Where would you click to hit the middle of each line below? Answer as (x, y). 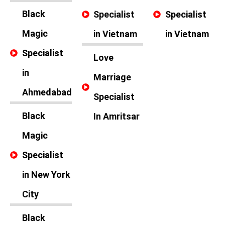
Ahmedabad (47, 92)
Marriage (113, 77)
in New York (46, 175)
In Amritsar (117, 116)
